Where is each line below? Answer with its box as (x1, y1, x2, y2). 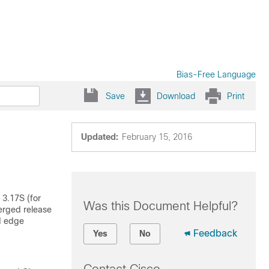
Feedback (193, 228, 237, 238)
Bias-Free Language (177, 70, 256, 79)
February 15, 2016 (121, 132, 192, 142)
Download (157, 91, 195, 101)
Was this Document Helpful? (83, 199, 238, 213)
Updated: (80, 132, 118, 142)
